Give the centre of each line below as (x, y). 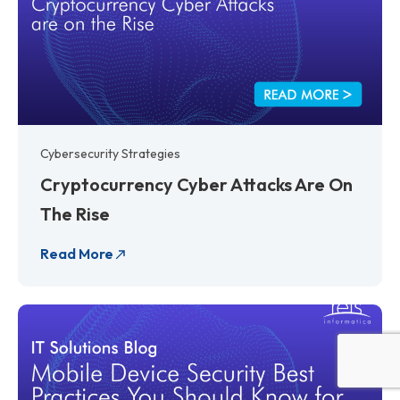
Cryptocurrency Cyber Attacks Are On (196, 184)
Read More (77, 253)
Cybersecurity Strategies (110, 153)
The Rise (75, 213)
